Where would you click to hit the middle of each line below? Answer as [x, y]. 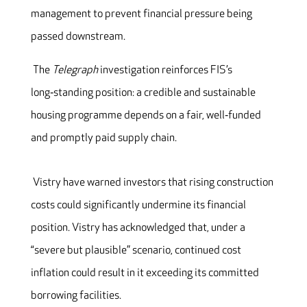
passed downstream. [78, 36]
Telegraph [75, 70]
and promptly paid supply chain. [103, 138]
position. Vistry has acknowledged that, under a [138, 228]
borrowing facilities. [76, 295]
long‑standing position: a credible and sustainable [143, 93]
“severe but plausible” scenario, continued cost [136, 250]
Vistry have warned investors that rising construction [152, 182]
